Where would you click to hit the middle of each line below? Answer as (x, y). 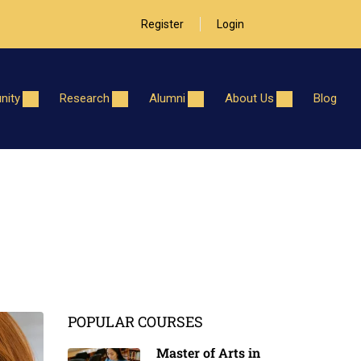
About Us (249, 99)
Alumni (167, 99)
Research (85, 99)
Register (162, 25)
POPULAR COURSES (135, 322)
